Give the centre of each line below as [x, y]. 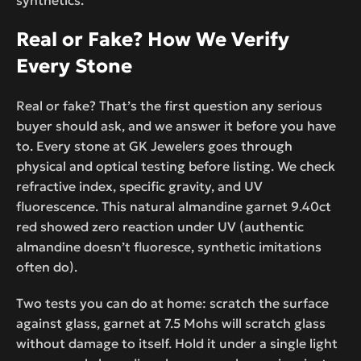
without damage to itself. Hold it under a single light [177, 343]
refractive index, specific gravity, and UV [139, 186]
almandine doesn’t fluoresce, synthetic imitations [169, 246]
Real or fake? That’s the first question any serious [169, 105]
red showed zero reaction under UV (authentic [160, 226]
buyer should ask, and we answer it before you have [176, 125]
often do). [47, 266]
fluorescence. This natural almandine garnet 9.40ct [174, 206]
